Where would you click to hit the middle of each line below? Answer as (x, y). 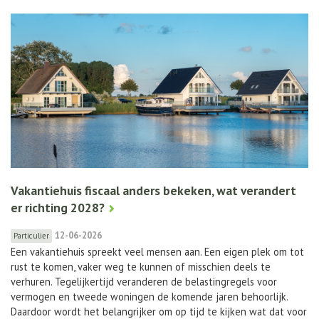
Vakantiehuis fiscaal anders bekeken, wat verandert (153, 191)
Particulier (31, 236)
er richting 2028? (58, 208)
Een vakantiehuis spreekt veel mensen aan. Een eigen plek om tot (157, 252)
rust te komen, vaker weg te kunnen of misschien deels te (141, 267)
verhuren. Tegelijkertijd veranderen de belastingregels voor (144, 282)
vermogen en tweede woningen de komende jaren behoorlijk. (149, 297)
